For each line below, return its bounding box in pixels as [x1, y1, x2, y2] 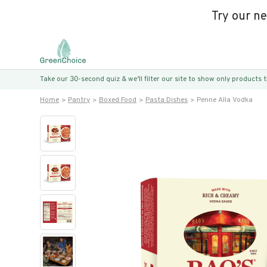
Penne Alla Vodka [197, 95, 253, 105]
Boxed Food [99, 95, 136, 105]
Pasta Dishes [145, 95, 188, 105]
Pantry [68, 95, 90, 105]
